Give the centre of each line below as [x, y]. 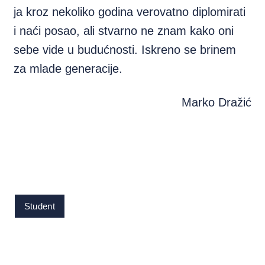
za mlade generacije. [68, 69]
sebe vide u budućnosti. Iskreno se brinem [125, 50]
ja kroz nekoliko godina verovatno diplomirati [130, 12]
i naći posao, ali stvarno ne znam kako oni [124, 31]
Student [39, 206]
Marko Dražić [216, 102]
